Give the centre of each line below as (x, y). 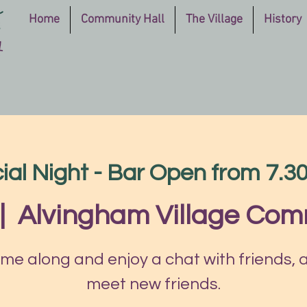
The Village (214, 20)
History (283, 20)
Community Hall (123, 20)
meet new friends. (153, 284)
